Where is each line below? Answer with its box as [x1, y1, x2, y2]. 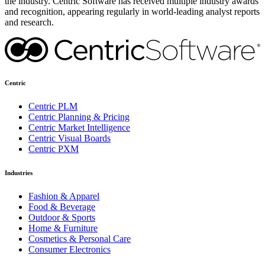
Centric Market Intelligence [28, 122, 130, 133]
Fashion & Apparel [28, 190, 99, 201]
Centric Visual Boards [28, 133, 111, 144]
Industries [5, 169, 33, 176]
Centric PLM [28, 101, 77, 112]
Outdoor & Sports [28, 212, 95, 222]
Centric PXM [28, 144, 79, 154]
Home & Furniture [28, 222, 98, 233]
